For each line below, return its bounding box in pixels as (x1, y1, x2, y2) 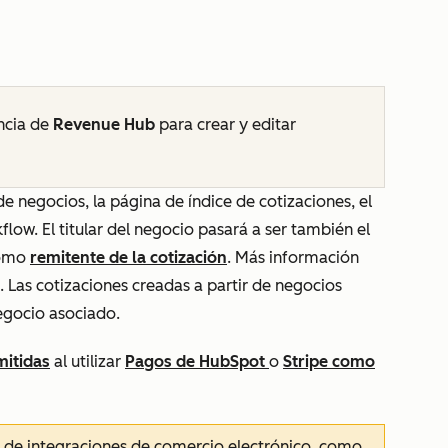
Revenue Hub (53, 115, 155, 134)
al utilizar (50, 352, 125, 371)
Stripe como (283, 352, 375, 371)
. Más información (227, 248, 359, 267)
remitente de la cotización (30, 248, 227, 267)
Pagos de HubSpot (125, 352, 269, 371)
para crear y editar (155, 115, 296, 134)
